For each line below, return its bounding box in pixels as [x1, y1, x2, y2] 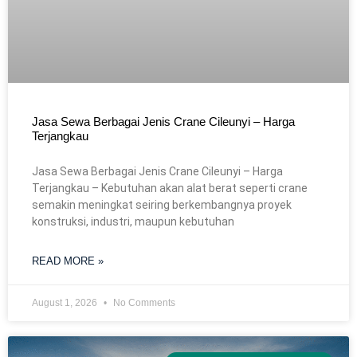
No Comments [111, 297, 175, 309]
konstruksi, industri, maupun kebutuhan [32, 215, 234, 229]
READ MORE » [32, 255, 104, 268]
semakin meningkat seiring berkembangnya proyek [32, 198, 292, 212]
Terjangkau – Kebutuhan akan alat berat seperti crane [32, 182, 308, 195]
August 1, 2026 [32, 297, 100, 309]
